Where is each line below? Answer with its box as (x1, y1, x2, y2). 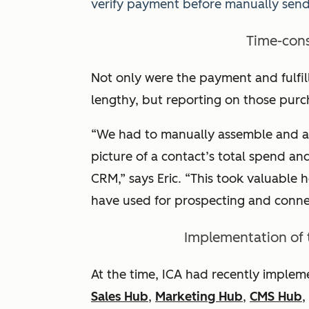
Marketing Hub (155, 289, 243, 304)
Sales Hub (91, 289, 148, 304)
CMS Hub (250, 289, 302, 304)
